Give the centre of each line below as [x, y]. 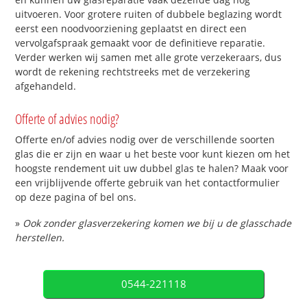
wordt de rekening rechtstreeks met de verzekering [133, 71]
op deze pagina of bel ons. [76, 197]
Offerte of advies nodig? [67, 119]
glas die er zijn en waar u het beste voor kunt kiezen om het [153, 154]
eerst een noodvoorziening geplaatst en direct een [131, 28]
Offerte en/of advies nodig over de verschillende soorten [145, 140]
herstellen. [40, 238]
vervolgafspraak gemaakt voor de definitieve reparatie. [140, 42]
